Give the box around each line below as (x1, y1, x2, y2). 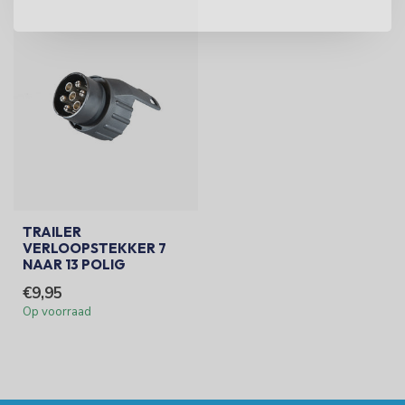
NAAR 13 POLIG (23, 256, 126, 274)
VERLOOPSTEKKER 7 (23, 240, 166, 258)
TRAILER (23, 223, 81, 241)
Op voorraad (23, 304, 91, 321)
